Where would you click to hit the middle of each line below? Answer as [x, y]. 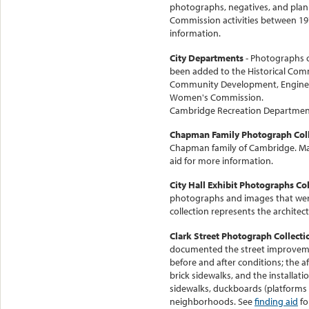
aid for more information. [221, 161]
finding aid [276, 301]
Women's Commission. [217, 97]
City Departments [208, 58]
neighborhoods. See [212, 301]
